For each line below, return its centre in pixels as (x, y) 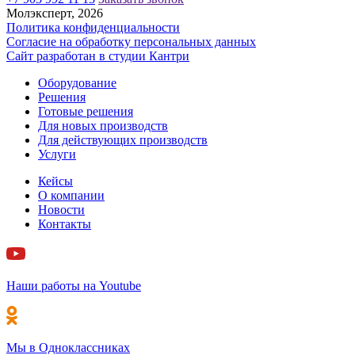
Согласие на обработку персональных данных (131, 41)
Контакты (65, 223)
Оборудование (77, 82)
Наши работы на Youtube (74, 285)
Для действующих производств (123, 139)
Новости (61, 209)
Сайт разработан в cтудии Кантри (98, 55)
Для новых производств (103, 125)
